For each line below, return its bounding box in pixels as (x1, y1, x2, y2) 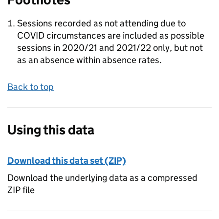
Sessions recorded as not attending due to (17, 18, 186, 29)
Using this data (7, 122, 94, 138)
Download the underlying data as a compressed (7, 172, 197, 183)
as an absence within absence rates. (17, 54, 162, 66)
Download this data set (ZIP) (7, 155, 126, 166)
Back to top (7, 81, 54, 92)
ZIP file (7, 184, 35, 196)
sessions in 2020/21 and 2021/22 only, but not (17, 42, 203, 53)
